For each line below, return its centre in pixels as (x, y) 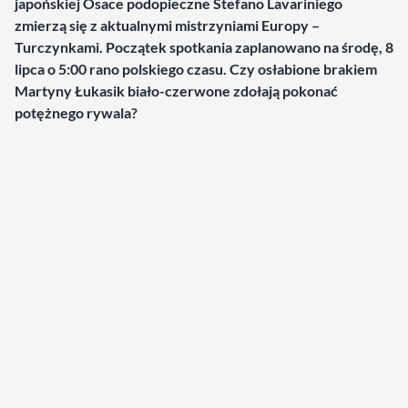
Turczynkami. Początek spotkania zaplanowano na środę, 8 (204, 47)
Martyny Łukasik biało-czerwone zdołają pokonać (176, 91)
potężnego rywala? (76, 112)
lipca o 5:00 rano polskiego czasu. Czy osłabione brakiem (196, 69)
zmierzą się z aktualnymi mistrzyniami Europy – (167, 25)
